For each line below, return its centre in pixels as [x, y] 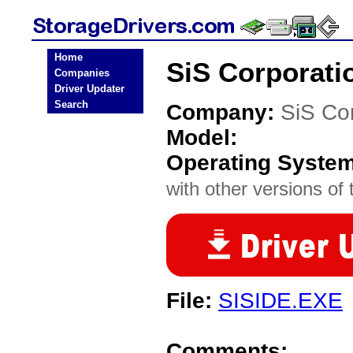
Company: [223, 112]
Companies [82, 73]
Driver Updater [89, 89]
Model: [202, 137]
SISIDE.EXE [281, 301]
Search [71, 104]
